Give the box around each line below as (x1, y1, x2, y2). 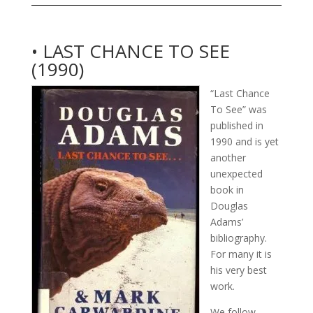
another (210, 150, 246, 164)
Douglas (210, 198, 248, 212)
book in (210, 182, 244, 196)
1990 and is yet (210, 134, 279, 148)
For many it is (210, 247, 272, 261)
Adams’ (210, 214, 243, 228)
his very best (210, 263, 267, 277)
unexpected (210, 166, 263, 180)
